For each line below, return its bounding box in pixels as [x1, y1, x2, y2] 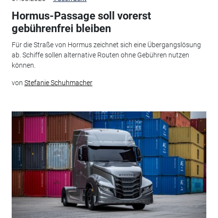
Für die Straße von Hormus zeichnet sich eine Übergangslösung [11, 41, 201, 49]
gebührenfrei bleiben [11, 22, 111, 35]
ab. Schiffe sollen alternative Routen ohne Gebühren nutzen [11, 51, 189, 59]
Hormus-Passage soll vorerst [11, 9, 151, 22]
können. [11, 61, 36, 70]
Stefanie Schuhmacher [24, 79, 92, 87]
